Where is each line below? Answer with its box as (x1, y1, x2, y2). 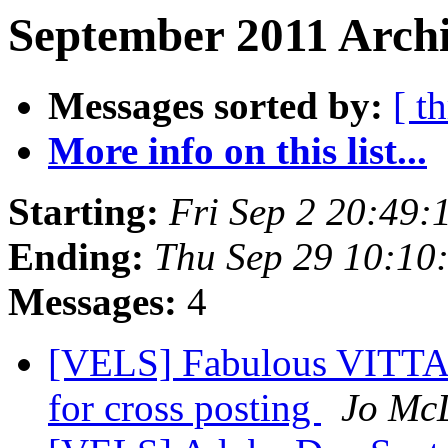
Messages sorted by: (48, 84, 383, 128)
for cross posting (48, 386, 321, 430)
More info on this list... (48, 129, 427, 173)
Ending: (8, 235, 144, 279)
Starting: (8, 190, 159, 234)
